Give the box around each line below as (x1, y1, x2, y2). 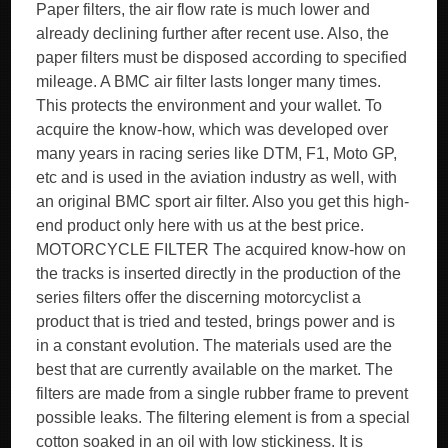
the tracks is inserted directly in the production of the (36, 265, 402, 282)
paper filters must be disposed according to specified (36, 49, 408, 66)
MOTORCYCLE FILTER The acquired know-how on (36, 241, 407, 258)
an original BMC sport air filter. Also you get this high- (36, 193, 410, 210)
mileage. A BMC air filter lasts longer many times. (36, 73, 382, 90)
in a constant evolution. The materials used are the (36, 337, 393, 354)
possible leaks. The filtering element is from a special (36, 409, 411, 426)
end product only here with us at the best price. (36, 217, 365, 234)
